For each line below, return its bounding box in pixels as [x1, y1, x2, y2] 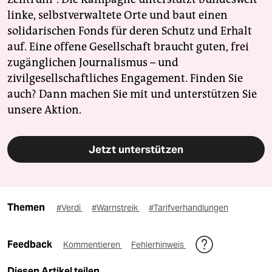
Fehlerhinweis [131, 239, 186, 250]
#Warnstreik [92, 202, 140, 213]
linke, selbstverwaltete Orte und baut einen [7, 8, 228, 22]
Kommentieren [63, 239, 122, 250]
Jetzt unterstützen [89, 142, 183, 156]
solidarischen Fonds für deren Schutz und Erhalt [7, 24, 252, 38]
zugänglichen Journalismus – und [7, 55, 178, 69]
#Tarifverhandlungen [149, 202, 228, 213]
